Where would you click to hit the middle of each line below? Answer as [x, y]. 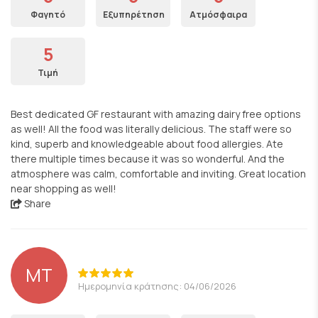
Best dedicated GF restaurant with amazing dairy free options [156, 114]
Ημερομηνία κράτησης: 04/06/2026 [157, 286]
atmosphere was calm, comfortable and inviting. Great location [158, 174]
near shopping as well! [64, 188]
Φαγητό [48, 15]
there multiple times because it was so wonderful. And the [148, 159]
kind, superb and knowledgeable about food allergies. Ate [147, 144]
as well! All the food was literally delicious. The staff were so [151, 129]
